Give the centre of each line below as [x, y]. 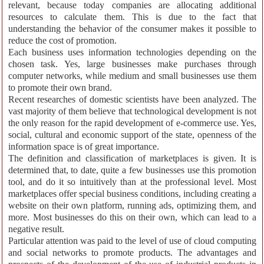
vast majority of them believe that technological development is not [132, 111]
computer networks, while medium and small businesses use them [132, 76]
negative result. [36, 229]
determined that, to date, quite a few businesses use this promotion [132, 170]
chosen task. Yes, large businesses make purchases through [132, 64]
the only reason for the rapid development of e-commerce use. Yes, [132, 123]
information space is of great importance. [84, 147]
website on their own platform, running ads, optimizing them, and [132, 206]
